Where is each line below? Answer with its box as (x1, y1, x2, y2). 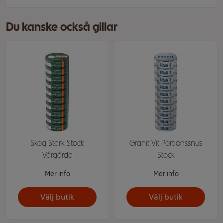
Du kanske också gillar (6, 19, 117, 34)
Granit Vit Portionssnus (129, 138, 202, 148)
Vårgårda (42, 150, 73, 160)
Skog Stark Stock (30, 138, 84, 148)
